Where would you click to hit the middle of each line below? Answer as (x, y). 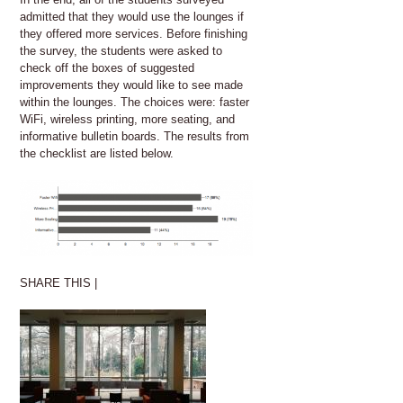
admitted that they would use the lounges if (132, 16)
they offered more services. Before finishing (134, 33)
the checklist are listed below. (97, 153)
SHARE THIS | (60, 283)
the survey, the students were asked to (121, 50)
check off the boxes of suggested (107, 67)
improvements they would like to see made (131, 85)
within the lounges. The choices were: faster (134, 102)
